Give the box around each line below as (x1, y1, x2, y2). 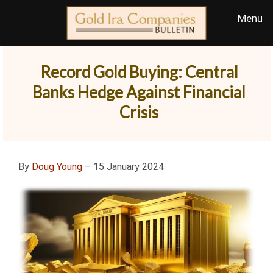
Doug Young (32, 160, 82, 172)
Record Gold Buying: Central (40, 62, 238, 82)
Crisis (119, 102, 159, 122)
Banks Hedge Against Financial (32, 82, 246, 102)
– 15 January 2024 (82, 160, 164, 172)
